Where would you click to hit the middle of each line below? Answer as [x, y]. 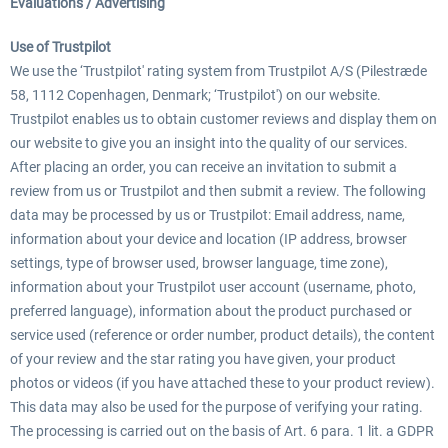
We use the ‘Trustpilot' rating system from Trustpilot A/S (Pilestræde [218, 71]
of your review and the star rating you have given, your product [203, 359]
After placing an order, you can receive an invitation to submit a [203, 167]
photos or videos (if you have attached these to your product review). [222, 383]
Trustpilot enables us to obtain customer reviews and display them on [223, 119]
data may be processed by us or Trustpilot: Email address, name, [207, 215]
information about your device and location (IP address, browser [208, 239]
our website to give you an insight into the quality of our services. [209, 143]
